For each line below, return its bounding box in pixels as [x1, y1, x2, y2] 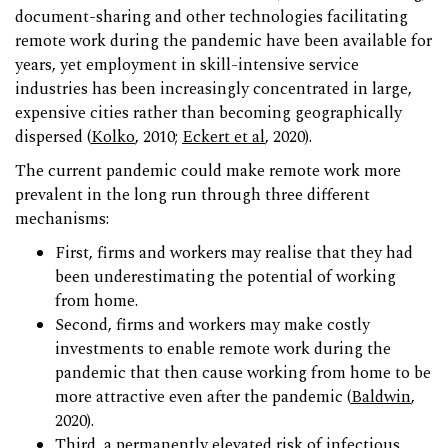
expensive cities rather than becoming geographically [15, 101, 402, 127]
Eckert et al [182, 125, 265, 151]
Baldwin [351, 385, 411, 411]
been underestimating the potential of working [55, 265, 396, 291]
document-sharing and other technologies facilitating [15, 5, 408, 31]
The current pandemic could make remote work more [15, 159, 401, 185]
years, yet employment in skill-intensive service [15, 53, 359, 79]
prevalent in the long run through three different [15, 183, 370, 209]
